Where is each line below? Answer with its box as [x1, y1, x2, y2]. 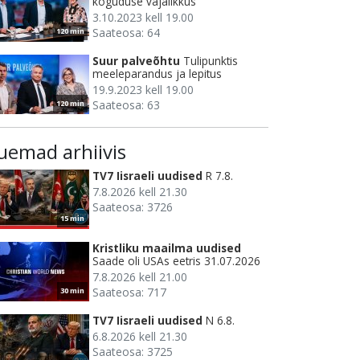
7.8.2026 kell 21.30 [92, 184, 187, 200]
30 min [60, 285, 84, 297]
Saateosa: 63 [92, 97, 160, 113]
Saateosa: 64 [92, 25, 160, 41]
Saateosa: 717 [92, 284, 166, 301]
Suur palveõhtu [92, 53, 180, 69]
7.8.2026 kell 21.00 [92, 269, 187, 285]
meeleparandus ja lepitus [92, 66, 222, 82]
